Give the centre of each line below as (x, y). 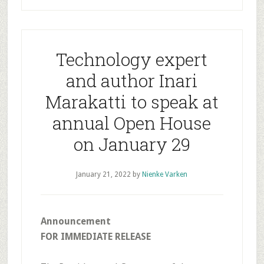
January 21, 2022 (104, 174)
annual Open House (132, 123)
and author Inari (132, 80)
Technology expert (132, 59)
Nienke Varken (165, 174)
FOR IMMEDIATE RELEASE (95, 237)
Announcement (75, 221)
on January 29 (132, 144)
